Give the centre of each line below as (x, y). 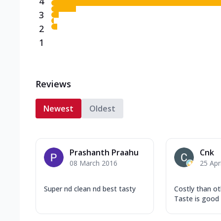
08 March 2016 (93, 163)
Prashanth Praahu (104, 152)
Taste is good (197, 198)
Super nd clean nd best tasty (90, 188)
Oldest (102, 108)
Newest (58, 108)
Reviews (53, 84)
